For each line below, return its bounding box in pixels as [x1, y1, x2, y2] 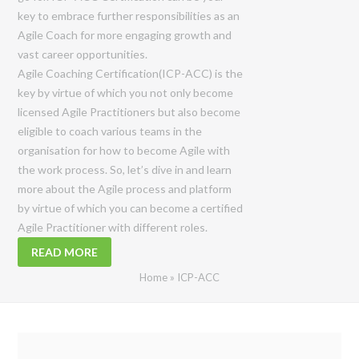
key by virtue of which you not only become [18, 85, 234, 99]
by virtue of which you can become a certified [18, 200, 244, 215]
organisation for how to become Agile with [18, 143, 231, 157]
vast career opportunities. [18, 46, 148, 61]
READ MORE [31, 244, 99, 259]
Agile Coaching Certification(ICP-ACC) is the [18, 66, 244, 80]
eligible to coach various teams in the [18, 123, 203, 138]
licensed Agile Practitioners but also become [18, 104, 241, 119]
